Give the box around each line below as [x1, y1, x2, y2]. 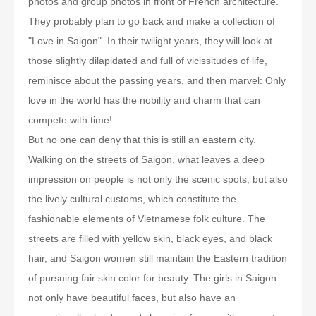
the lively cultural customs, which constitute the [28, 193, 236, 205]
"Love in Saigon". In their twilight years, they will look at [28, 35, 272, 47]
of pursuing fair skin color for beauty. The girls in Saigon [28, 272, 276, 284]
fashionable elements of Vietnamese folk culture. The [28, 213, 265, 224]
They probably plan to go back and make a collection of [28, 16, 275, 27]
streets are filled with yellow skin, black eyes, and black [28, 233, 272, 244]
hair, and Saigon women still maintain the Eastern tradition [28, 253, 287, 264]
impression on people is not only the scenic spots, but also [28, 174, 288, 185]
